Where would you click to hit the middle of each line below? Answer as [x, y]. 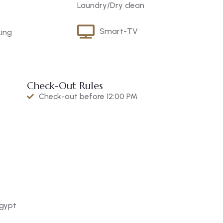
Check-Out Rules [65, 86]
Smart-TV [118, 31]
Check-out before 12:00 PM [88, 96]
